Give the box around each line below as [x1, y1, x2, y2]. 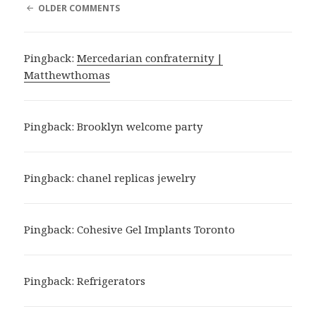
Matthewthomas [24, 68, 111, 83]
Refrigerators [77, 274, 146, 288]
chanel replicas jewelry [77, 171, 196, 186]
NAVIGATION [23, 14, 82, 27]
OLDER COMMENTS [37, 2, 120, 15]
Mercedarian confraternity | [77, 51, 224, 66]
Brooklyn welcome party [77, 119, 203, 134]
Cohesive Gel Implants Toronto [77, 222, 236, 237]
